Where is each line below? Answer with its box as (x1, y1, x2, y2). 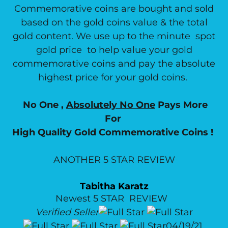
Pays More (158, 99, 208, 110)
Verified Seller (35, 207, 99, 218)
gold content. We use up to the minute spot (13, 31, 215, 42)
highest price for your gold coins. (38, 72, 190, 83)
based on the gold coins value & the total (20, 17, 208, 28)
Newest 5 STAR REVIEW (55, 193, 173, 204)
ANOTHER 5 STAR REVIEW (53, 154, 175, 165)
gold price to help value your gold (36, 44, 192, 55)
